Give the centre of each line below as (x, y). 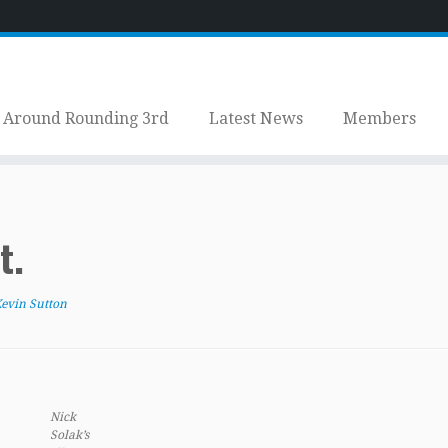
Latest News (255, 118)
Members (379, 118)
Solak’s (69, 435)
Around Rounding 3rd (85, 118)
